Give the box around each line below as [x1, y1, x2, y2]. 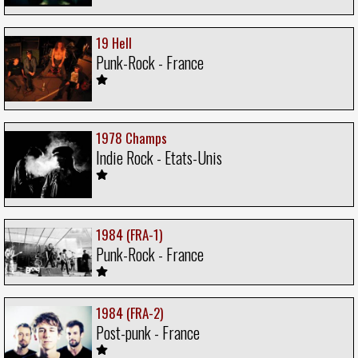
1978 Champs [96, 127, 167, 148]
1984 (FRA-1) [96, 224, 162, 245]
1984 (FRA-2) [96, 303, 163, 324]
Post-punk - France [96, 320, 200, 345]
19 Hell [96, 33, 132, 54]
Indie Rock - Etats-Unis [96, 145, 222, 169]
